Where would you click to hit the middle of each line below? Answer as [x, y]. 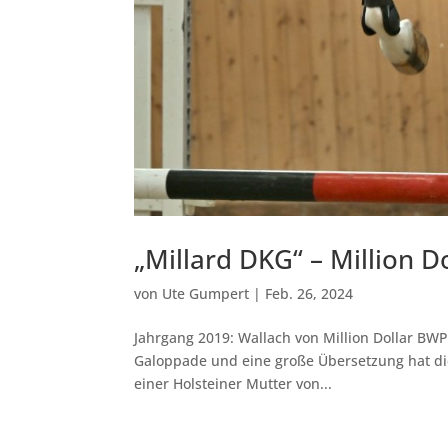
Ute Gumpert [206, 293]
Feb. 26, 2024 [309, 293]
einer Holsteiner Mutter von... [233, 383]
